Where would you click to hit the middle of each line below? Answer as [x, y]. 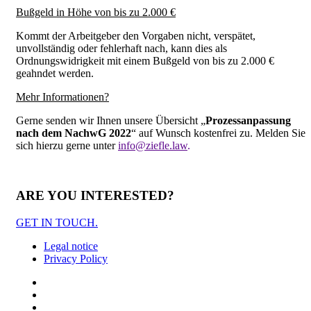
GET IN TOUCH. [57, 222]
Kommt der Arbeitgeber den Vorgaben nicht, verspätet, [136, 35]
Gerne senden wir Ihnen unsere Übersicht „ [111, 120]
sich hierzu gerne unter [67, 145]
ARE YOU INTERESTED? [95, 196]
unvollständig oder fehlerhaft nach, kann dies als [121, 48]
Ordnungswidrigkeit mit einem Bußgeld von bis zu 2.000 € [145, 60]
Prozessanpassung [248, 120]
